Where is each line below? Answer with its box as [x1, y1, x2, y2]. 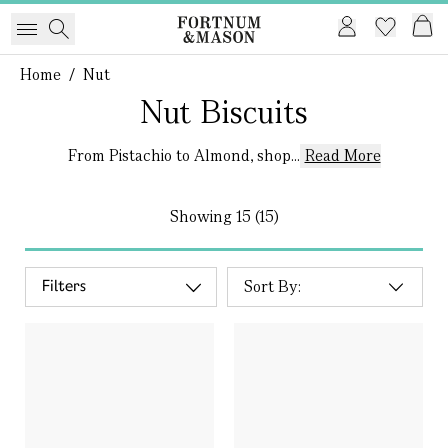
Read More [304, 145, 381, 166]
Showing [169, 206, 236, 227]
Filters [42, 275, 86, 296]
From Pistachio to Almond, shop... [67, 145, 300, 166]
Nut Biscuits [140, 91, 308, 132]
